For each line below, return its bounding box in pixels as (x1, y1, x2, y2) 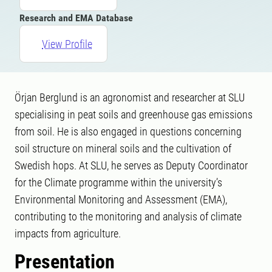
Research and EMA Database (19, 12, 133, 24)
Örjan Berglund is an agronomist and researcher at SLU (15, 91, 245, 104)
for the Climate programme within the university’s (15, 176, 222, 189)
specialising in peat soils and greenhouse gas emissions (15, 108, 253, 121)
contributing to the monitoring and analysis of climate (15, 210, 242, 223)
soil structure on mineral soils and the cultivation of (15, 142, 231, 155)
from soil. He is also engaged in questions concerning (15, 125, 242, 138)
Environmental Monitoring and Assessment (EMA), (15, 193, 227, 206)
